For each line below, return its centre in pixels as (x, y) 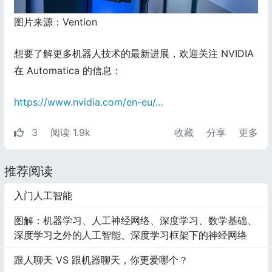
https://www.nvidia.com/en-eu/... (88, 102)
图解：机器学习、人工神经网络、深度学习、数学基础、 (135, 220)
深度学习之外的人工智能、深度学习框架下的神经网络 (131, 235)
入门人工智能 (43, 195)
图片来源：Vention (56, 22)
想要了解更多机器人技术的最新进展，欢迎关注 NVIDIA (134, 53)
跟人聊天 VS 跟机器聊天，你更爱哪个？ (101, 260)
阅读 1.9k (70, 132)
